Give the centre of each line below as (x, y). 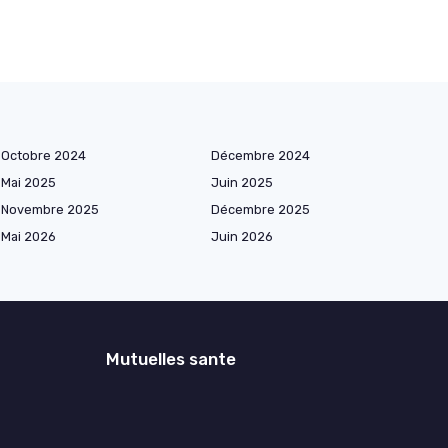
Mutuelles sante (171, 358)
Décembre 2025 (260, 209)
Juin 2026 (242, 236)
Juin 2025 (242, 182)
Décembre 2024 (260, 155)
